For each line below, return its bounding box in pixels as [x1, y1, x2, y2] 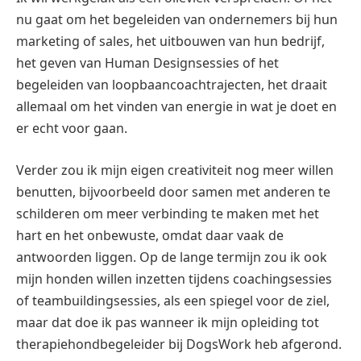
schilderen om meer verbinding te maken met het [16, 204, 319, 222]
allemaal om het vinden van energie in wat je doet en [16, 98, 337, 116]
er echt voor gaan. [16, 119, 127, 138]
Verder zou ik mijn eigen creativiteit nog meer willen [16, 160, 334, 179]
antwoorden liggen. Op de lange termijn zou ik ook [16, 247, 327, 266]
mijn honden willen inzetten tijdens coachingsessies [16, 269, 332, 288]
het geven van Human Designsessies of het [16, 54, 279, 73]
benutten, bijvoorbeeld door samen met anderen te [16, 182, 330, 201]
